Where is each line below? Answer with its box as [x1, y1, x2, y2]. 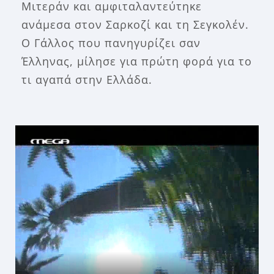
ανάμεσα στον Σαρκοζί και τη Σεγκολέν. [21, 17, 249, 32]
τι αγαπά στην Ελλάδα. [21, 72, 152, 87]
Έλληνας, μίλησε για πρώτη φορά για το [21, 53, 252, 68]
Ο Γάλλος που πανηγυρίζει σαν [21, 35, 201, 50]
